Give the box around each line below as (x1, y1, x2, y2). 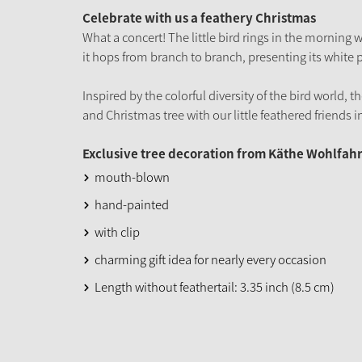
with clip (95, 222, 140, 241)
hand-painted (95, 195, 169, 213)
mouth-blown (95, 167, 170, 186)
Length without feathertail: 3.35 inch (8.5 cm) (95, 277, 335, 296)
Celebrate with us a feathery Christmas (82, 8, 316, 27)
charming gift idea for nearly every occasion (95, 250, 326, 268)
